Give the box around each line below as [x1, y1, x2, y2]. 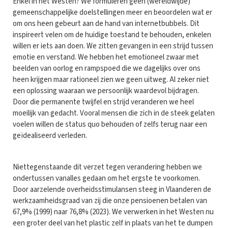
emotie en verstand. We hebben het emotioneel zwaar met [13, 51, 199, 63]
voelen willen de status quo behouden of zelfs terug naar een [13, 119, 207, 130]
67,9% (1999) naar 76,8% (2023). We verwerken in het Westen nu [13, 206, 214, 217]
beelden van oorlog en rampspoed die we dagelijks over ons [13, 63, 201, 74]
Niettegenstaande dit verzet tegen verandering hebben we [13, 161, 202, 173]
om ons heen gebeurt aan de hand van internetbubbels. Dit [13, 18, 199, 29]
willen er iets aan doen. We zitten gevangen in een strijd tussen [13, 40, 213, 51]
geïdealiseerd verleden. [13, 130, 87, 141]
